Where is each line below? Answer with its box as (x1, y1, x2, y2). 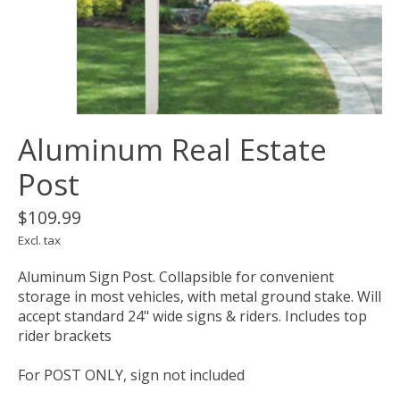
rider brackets (18, 326, 112, 346)
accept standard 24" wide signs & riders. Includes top (18, 306, 367, 327)
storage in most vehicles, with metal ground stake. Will (18, 287, 381, 307)
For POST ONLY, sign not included (18, 365, 245, 386)
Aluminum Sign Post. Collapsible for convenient (18, 267, 334, 287)
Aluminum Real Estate (18, 129, 327, 171)
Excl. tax (18, 232, 61, 249)
